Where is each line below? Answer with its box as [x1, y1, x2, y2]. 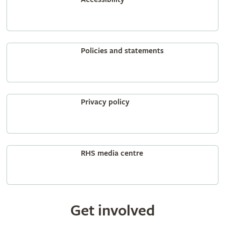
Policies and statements [80, 46, 164, 56]
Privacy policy [80, 97, 130, 107]
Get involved [70, 201, 155, 220]
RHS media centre [80, 148, 143, 158]
